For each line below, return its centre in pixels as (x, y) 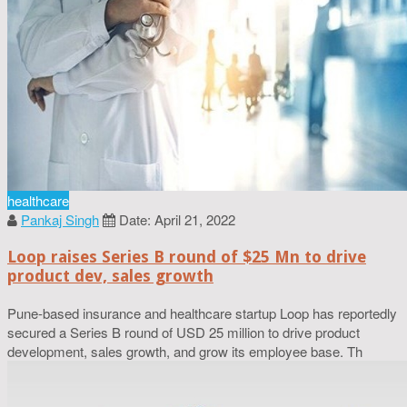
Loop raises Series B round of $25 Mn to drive (187, 257)
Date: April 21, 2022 (177, 220)
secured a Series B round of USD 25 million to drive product (184, 332)
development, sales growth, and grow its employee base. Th (185, 351)
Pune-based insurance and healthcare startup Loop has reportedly (202, 313)
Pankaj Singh (60, 220)
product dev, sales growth (110, 276)
